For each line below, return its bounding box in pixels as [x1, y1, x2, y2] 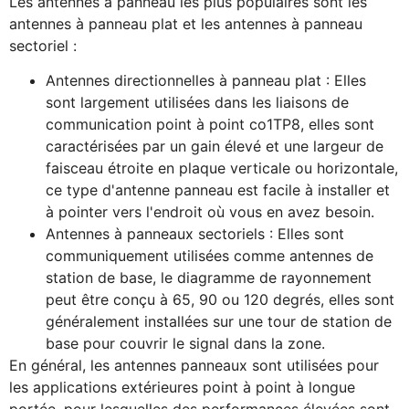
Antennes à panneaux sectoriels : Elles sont [46, 224, 344, 243]
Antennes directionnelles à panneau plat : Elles [46, 70, 366, 89]
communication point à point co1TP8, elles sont [46, 114, 374, 133]
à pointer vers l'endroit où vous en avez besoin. [46, 202, 374, 221]
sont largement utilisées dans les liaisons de [46, 92, 349, 111]
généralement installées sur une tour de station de [46, 311, 392, 330]
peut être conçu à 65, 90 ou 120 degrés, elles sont [46, 289, 394, 309]
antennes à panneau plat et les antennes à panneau [9, 14, 362, 33]
